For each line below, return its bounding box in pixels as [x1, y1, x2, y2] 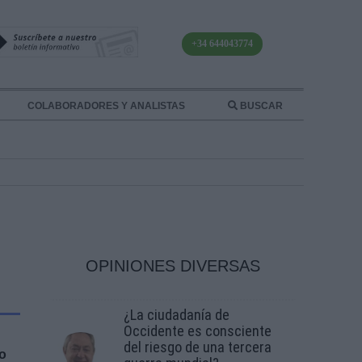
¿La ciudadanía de [124, 305, 229, 323]
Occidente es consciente [124, 322, 271, 339]
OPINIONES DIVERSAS [86, 257, 260, 276]
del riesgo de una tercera [124, 338, 271, 356]
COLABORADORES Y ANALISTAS [27, 100, 185, 112]
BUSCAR [237, 100, 283, 112]
